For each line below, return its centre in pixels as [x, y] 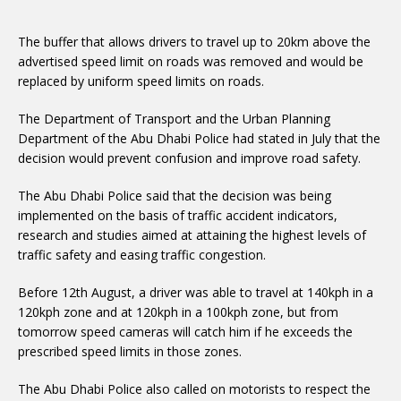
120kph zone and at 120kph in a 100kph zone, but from [178, 312]
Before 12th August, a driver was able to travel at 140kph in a [196, 292]
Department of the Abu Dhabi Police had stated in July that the [199, 138]
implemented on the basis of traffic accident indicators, [178, 215]
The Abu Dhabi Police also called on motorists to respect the [194, 389]
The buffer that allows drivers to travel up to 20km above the [194, 42]
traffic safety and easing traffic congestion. [142, 255]
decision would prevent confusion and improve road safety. [189, 158]
